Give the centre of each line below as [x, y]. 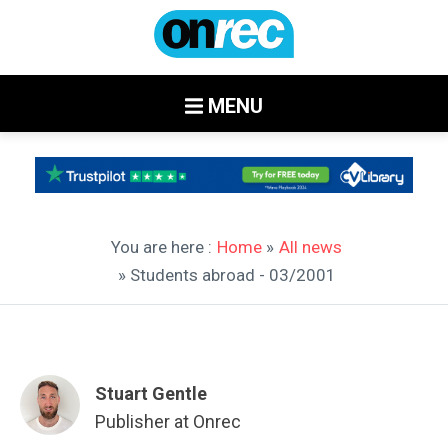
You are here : [161, 246]
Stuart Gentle [151, 393]
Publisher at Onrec [168, 421]
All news [310, 246]
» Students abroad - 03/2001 [226, 274]
